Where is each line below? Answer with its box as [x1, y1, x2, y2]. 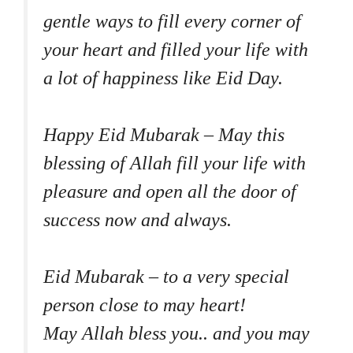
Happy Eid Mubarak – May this [43, 124, 284, 145]
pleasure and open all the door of [43, 180, 296, 202]
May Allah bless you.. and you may [43, 322, 310, 344]
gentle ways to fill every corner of [43, 10, 301, 32]
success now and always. [43, 209, 232, 230]
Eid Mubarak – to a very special [43, 266, 289, 287]
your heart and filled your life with [43, 39, 308, 60]
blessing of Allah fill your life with [43, 152, 306, 173]
